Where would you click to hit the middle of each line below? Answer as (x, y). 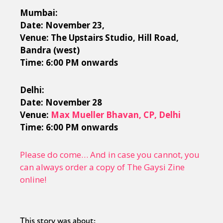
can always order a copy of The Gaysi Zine (102, 167)
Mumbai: (39, 13)
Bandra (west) (50, 50)
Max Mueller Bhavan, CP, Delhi (116, 115)
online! (34, 180)
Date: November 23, (62, 25)
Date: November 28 (61, 103)
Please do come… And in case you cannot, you (110, 155)
